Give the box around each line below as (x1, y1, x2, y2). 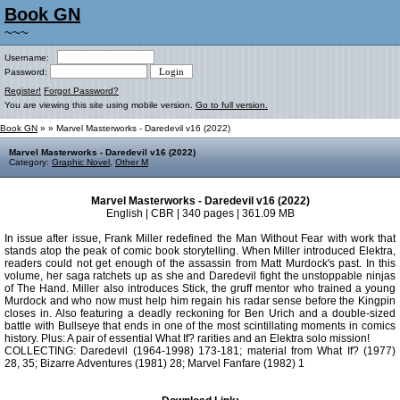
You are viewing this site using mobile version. (4, 100, 196, 110)
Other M (115, 157, 148, 167)
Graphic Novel (52, 157, 110, 167)
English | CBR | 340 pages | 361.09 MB (105, 207, 295, 220)
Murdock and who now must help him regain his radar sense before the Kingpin (4, 295, 396, 307)
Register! (4, 86, 41, 96)
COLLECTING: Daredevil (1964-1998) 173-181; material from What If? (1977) (4, 345, 396, 357)
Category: (9, 157, 52, 167)
